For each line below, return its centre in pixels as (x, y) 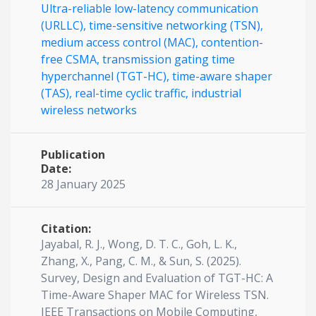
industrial (216, 93)
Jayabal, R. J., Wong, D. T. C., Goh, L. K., (139, 244)
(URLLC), (65, 25)
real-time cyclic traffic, (133, 93)
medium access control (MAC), (121, 42)
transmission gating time (169, 59)
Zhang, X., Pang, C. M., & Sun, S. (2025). (141, 261)
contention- (232, 42)
